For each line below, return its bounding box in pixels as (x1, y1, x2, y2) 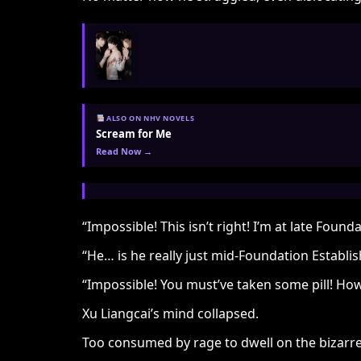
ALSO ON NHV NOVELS (104, 113, 195, 123)
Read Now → (96, 145, 152, 157)
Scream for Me (96, 127, 172, 141)
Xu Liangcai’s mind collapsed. (82, 305, 259, 322)
